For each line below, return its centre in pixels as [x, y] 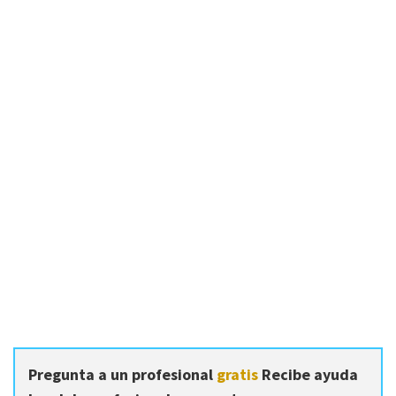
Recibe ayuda [308, 374]
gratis [237, 374]
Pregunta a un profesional [122, 374]
